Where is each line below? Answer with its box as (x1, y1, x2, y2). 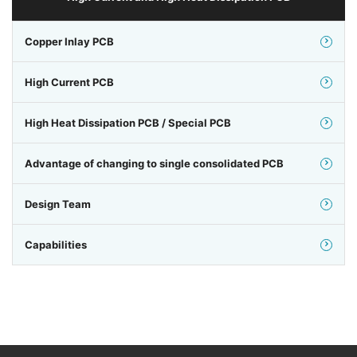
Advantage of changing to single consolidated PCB (25, 157, 284, 171)
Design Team (25, 198, 91, 211)
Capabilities (25, 238, 87, 252)
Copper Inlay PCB (25, 35, 114, 49)
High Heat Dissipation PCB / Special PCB (25, 116, 231, 130)
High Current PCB (25, 76, 114, 89)
